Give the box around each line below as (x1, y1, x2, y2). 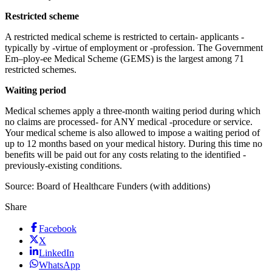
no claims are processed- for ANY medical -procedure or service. (5, 116, 253, 127)
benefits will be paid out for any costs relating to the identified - (5, 149, 246, 160)
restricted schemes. (5, 64, 76, 75)
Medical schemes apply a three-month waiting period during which (5, 105, 260, 116)
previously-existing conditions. (5, 160, 122, 171)
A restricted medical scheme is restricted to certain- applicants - (5, 31, 244, 42)
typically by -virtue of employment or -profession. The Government (5, 42, 263, 53)
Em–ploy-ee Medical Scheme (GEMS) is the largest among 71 (5, 53, 244, 64)
